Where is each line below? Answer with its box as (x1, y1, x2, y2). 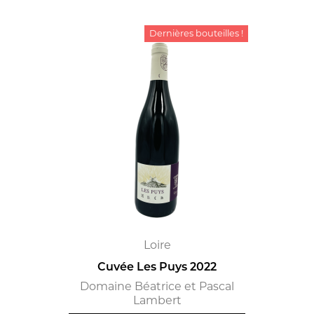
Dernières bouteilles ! (149, 28, 243, 39)
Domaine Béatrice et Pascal (80, 280, 234, 294)
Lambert (132, 294, 182, 308)
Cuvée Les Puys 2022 (97, 262, 217, 274)
